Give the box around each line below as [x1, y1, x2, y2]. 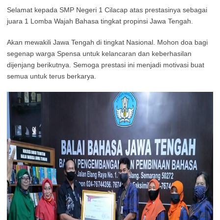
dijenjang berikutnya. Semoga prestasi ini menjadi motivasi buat [7, 61, 204, 69]
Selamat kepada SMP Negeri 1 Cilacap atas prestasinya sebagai [7, 6, 207, 14]
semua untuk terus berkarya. [7, 72, 96, 81]
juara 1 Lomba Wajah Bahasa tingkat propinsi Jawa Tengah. [7, 17, 193, 26]
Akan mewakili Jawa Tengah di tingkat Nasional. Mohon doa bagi [7, 38, 208, 47]
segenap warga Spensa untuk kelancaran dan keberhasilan [7, 50, 192, 58]
